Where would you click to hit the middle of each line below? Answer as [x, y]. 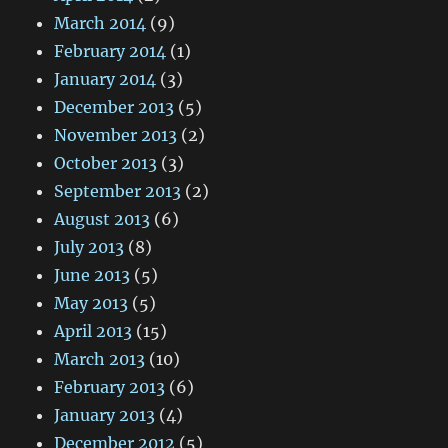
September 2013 [118, 191]
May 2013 [91, 303]
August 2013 [102, 219]
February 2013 [110, 387]
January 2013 [105, 415]
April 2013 [93, 331]
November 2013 [116, 135]
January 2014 [105, 79]
